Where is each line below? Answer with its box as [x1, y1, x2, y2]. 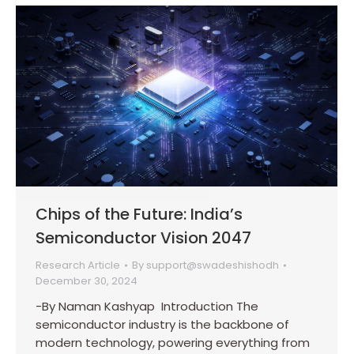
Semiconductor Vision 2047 [36, 227, 251, 250]
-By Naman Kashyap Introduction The [36, 298, 258, 315]
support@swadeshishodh [146, 258, 279, 273]
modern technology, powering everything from [36, 334, 310, 352]
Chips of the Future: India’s [36, 203, 243, 226]
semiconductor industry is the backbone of [36, 316, 289, 333]
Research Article [36, 258, 120, 273]
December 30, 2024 [36, 273, 137, 289]
